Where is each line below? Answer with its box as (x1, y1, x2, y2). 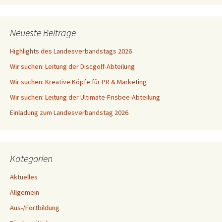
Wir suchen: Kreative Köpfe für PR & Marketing (10, 77, 147, 86)
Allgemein (10, 187, 39, 197)
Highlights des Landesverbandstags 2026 (10, 46, 132, 55)
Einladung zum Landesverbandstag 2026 (10, 108, 128, 117)
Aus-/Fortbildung (10, 203, 59, 212)
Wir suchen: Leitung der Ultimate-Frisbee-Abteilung (10, 92, 160, 102)
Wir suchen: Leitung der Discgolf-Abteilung (10, 61, 135, 71)
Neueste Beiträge (10, 26, 76, 39)
